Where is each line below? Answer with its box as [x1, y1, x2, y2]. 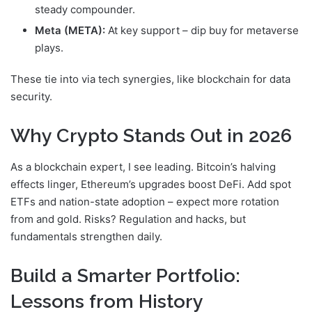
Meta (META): [35, 24, 105, 38]
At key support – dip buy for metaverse [105, 24, 299, 38]
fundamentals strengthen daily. [10, 229, 162, 243]
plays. [35, 41, 63, 55]
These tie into [10, 72, 81, 86]
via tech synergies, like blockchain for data [81, 72, 290, 86]
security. [10, 90, 52, 104]
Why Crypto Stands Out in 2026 [10, 125, 292, 147]
